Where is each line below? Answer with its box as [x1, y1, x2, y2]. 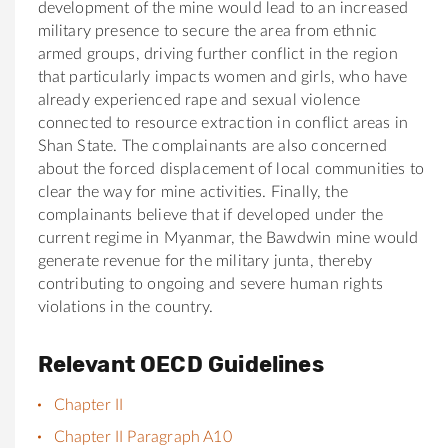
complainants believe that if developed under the [37, 206, 384, 223]
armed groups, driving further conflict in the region [37, 45, 398, 62]
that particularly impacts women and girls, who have [37, 68, 408, 85]
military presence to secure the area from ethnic [37, 22, 378, 39]
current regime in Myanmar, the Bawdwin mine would [37, 229, 419, 246]
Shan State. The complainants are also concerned [37, 137, 387, 154]
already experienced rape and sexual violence [37, 91, 361, 108]
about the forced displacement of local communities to [37, 160, 425, 177]
